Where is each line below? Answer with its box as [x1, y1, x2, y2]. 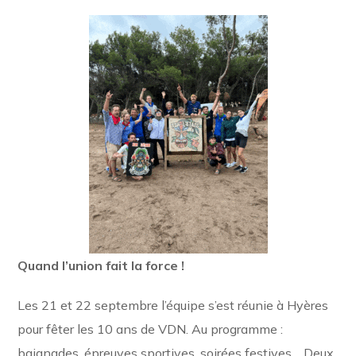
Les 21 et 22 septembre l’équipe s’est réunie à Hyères [17, 297, 329, 313]
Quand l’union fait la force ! [17, 257, 188, 273]
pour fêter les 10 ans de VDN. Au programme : [17, 321, 284, 337]
